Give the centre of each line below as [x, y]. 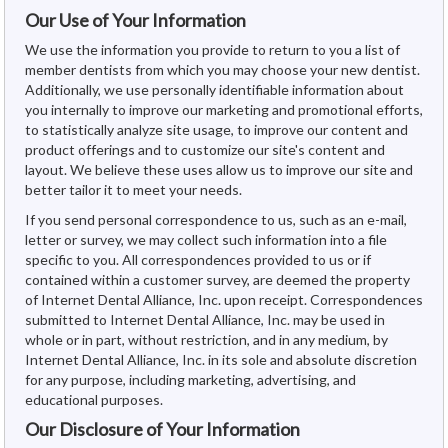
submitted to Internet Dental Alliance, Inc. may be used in [205, 319]
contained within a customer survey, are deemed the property [217, 279]
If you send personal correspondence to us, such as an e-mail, [216, 219]
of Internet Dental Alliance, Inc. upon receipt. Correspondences [224, 299]
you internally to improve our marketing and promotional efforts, [224, 109]
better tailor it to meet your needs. [133, 189]
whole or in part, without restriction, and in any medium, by [206, 339]
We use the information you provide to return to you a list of [212, 49]
